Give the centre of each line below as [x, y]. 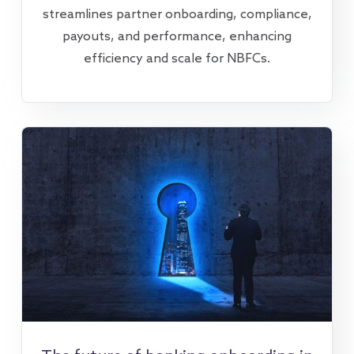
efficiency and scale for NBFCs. [177, 59]
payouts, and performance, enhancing [177, 37]
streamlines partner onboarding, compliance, [177, 15]
